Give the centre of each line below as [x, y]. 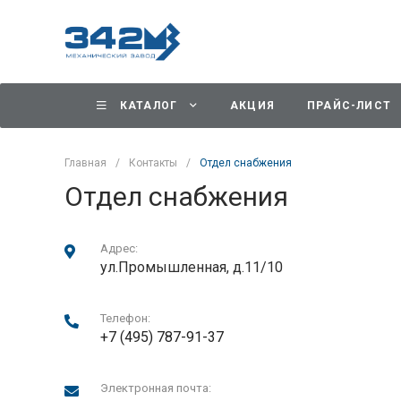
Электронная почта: [156, 388]
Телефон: [125, 319]
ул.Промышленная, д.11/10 [192, 268]
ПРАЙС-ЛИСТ [349, 105]
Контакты [153, 163]
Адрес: [119, 249]
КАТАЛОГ [149, 105]
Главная [85, 163]
